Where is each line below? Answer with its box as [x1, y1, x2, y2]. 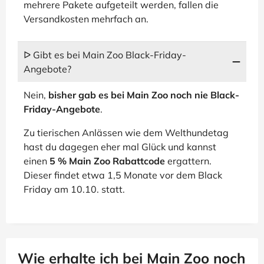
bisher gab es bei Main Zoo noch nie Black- [48, 89, 239, 101]
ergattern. [165, 155, 212, 167]
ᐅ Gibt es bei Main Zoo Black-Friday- [24, 49, 186, 61]
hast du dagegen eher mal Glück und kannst [24, 141, 216, 153]
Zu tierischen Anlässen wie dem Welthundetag [24, 127, 229, 138]
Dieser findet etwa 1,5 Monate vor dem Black [24, 169, 222, 181]
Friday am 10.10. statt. [24, 183, 125, 195]
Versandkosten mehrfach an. [24, 13, 148, 25]
